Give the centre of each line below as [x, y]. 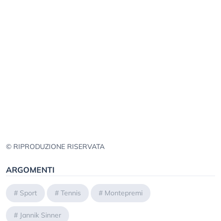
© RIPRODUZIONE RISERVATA [55, 147]
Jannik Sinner [40, 215]
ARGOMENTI [30, 170]
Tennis [71, 193]
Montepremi [124, 193]
